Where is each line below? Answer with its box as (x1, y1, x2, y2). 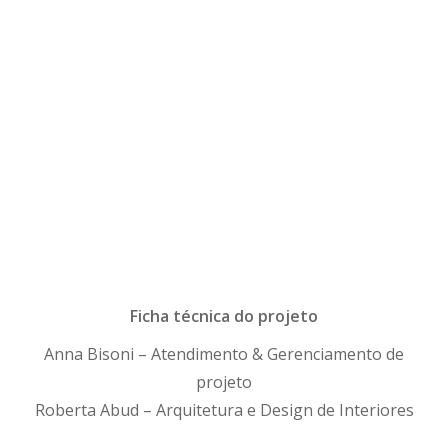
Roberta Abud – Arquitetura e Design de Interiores (34, 399, 414, 421)
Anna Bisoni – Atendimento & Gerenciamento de (44, 343, 404, 365)
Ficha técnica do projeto (130, 305, 318, 327)
